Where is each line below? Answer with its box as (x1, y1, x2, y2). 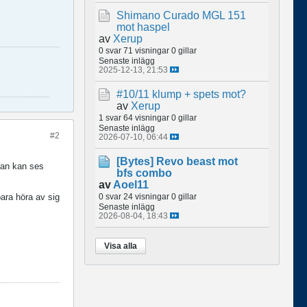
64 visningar (123, 112, 169, 122)
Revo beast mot (156, 155, 238, 167)
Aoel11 (113, 178, 149, 191)
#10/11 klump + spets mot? (116, 88, 246, 100)
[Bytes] (116, 155, 153, 167)
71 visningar (123, 45, 169, 55)
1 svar (99, 112, 121, 122)
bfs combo (116, 167, 172, 179)
